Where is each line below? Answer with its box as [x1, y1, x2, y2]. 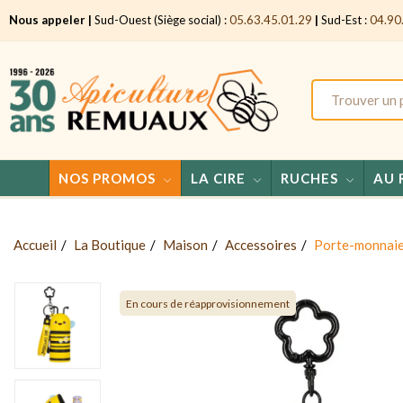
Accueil [13, 236, 57, 253]
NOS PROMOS [58, 169, 156, 186]
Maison [163, 236, 208, 253]
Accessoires [225, 236, 297, 253]
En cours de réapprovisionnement [126, 296, 290, 310]
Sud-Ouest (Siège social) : [92, 13, 229, 27]
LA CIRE [190, 169, 246, 186]
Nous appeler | [9, 13, 92, 27]
